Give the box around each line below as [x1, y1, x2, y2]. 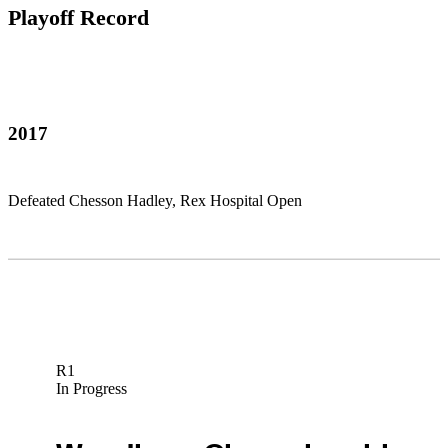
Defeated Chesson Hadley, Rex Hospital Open [8, 192, 302, 210]
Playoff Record [8, 5, 149, 31]
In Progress [55, 380, 127, 398]
